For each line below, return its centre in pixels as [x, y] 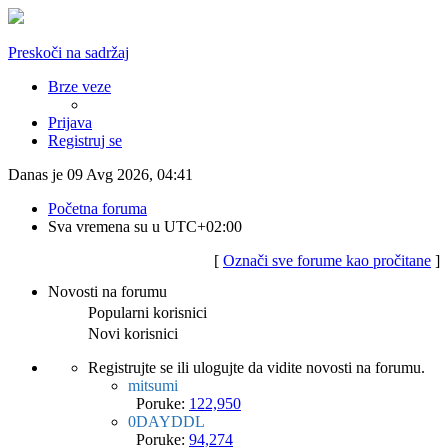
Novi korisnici [133, 333]
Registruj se [85, 140]
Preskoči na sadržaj [68, 52]
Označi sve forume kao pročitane [327, 260]
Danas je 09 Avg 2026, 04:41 [100, 174]
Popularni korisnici [147, 312]
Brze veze [79, 86]
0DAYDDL [166, 421]
